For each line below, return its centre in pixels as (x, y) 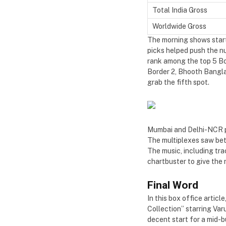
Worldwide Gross (179, 26)
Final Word (173, 185)
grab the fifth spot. (178, 82)
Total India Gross (180, 10)
